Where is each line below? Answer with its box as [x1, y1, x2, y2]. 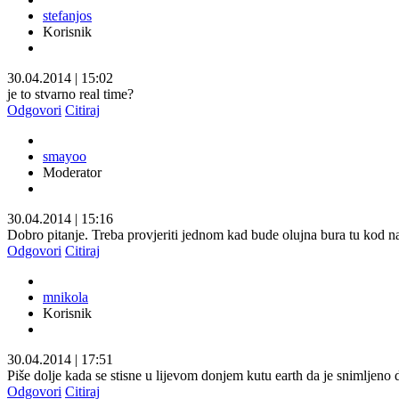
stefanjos [43, 7, 92, 23]
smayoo [43, 148, 86, 164]
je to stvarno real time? [7, 85, 134, 102]
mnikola [43, 289, 88, 305]
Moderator [43, 164, 102, 180]
